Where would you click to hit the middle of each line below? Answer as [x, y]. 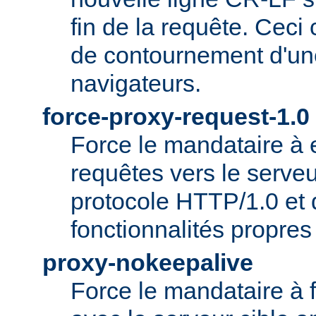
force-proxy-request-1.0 [176, 116]
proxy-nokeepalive [148, 262]
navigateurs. [136, 83]
